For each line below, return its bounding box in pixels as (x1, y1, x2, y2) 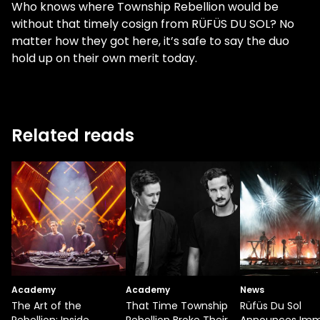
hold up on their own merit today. (11, 50, 197, 66)
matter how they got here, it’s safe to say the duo (11, 33, 289, 49)
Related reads (11, 124, 134, 147)
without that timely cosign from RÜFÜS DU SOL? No (11, 16, 294, 32)
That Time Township (126, 299, 228, 313)
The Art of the (11, 299, 81, 313)
